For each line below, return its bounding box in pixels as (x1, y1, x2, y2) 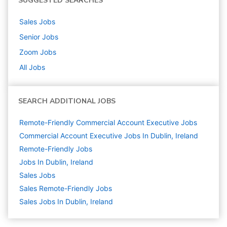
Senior (19, 32, 40, 42)
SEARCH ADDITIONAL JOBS (18, 96, 116, 106)
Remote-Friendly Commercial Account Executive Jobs (19, 118, 197, 127)
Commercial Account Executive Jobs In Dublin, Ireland (19, 131, 198, 140)
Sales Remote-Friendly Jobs (19, 184, 112, 193)
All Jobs (19, 63, 45, 72)
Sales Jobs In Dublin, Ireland (19, 197, 113, 206)
